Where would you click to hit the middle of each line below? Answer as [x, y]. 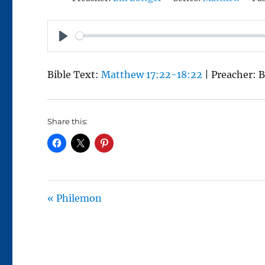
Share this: [68, 121]
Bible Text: [75, 74]
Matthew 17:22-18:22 [152, 74]
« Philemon [75, 198]
